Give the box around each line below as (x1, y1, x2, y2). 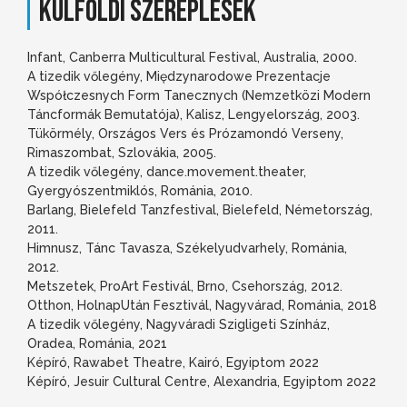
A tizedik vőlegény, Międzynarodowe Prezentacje (27, 68, 331, 84)
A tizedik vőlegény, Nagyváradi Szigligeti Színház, (27, 316, 330, 332)
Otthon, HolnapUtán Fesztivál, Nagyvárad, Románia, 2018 (27, 297, 377, 313)
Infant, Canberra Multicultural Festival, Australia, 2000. (27, 49, 357, 65)
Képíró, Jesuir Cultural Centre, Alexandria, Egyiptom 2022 (27, 373, 376, 389)
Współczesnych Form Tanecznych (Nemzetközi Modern (27, 87, 371, 103)
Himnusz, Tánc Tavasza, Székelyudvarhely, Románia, (27, 240, 347, 255)
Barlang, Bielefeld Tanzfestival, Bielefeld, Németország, (27, 202, 372, 217)
